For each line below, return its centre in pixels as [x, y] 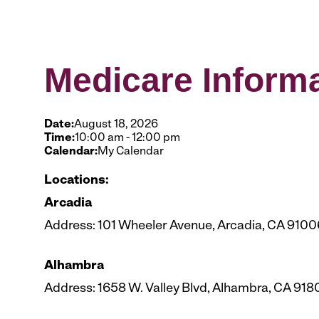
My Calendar [131, 152]
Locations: [77, 181]
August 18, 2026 [116, 125]
